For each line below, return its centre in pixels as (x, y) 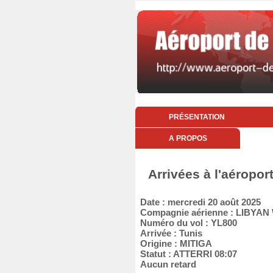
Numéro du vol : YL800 (186, 223)
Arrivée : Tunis (169, 233)
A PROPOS (188, 138)
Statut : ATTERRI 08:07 (186, 254)
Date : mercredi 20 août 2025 (198, 202)
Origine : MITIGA (174, 243)
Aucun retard (166, 264)
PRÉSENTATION (197, 117)
